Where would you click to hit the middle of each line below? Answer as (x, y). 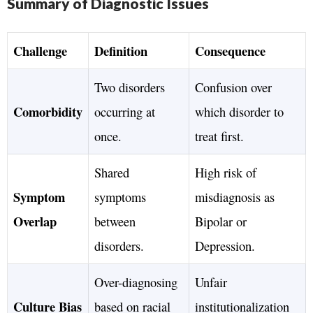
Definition (121, 50)
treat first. (219, 136)
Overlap (35, 221)
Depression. (225, 245)
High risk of (226, 172)
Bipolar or (221, 221)
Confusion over (233, 87)
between (115, 221)
